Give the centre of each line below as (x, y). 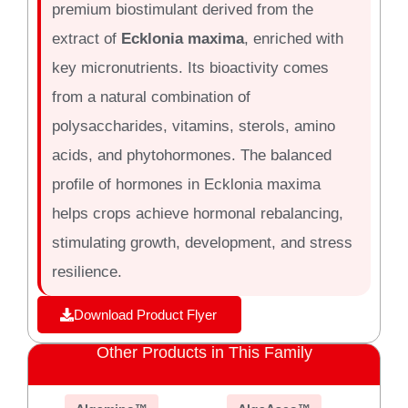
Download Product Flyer (145, 314)
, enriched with (293, 38)
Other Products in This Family (204, 352)
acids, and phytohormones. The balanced (191, 155)
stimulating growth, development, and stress (202, 242)
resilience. (87, 271)
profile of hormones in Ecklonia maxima (186, 184)
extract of (86, 38)
